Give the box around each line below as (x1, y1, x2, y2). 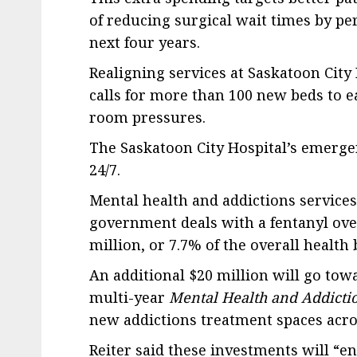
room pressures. (89, 107, 210, 127)
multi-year (89, 287, 169, 307)
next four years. (89, 32, 204, 52)
